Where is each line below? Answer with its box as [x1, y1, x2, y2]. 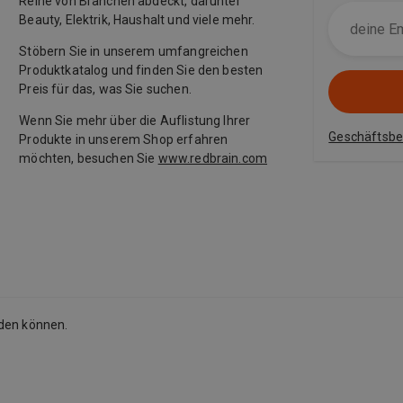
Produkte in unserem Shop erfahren [19, 132, 228, 147]
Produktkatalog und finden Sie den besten [19, 63, 264, 77]
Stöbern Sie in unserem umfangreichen [19, 44, 248, 58]
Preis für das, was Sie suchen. [19, 82, 192, 96]
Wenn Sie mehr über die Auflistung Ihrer [19, 113, 251, 128]
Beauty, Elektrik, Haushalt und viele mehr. [19, 13, 255, 27]
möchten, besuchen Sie [19, 151, 158, 166]
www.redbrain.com [157, 151, 268, 166]
